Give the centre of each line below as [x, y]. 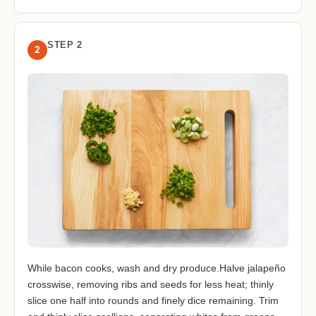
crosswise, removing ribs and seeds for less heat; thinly [151, 284]
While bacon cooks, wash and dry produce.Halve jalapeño [157, 268]
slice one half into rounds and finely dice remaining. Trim [153, 300]
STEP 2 [65, 44]
